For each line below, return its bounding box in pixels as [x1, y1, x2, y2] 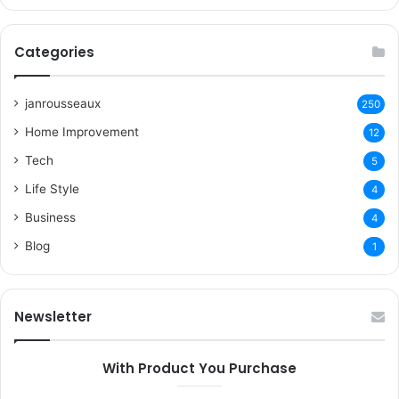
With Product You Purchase [102, 359, 297, 379]
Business [25, 210, 76, 225]
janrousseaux [25, 96, 101, 111]
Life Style [25, 182, 79, 197]
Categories [14, 43, 94, 62]
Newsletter [14, 307, 92, 327]
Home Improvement [25, 125, 139, 140]
